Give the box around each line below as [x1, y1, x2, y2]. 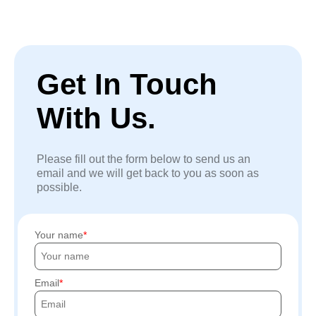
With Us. [37, 102, 156, 135]
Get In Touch [37, 68, 217, 101]
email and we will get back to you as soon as [37, 167, 259, 179]
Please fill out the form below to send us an [37, 153, 250, 165]
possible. [37, 181, 82, 193]
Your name [35, 229, 83, 241]
